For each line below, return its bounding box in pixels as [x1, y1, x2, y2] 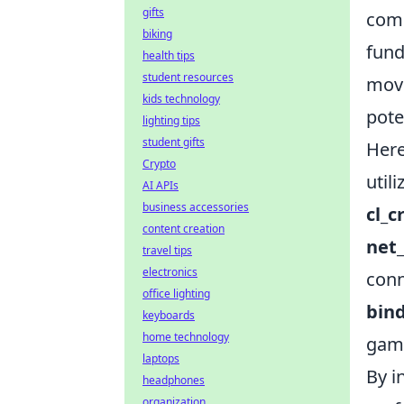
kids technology [142, 91, 220, 106]
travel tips [142, 243, 192, 258]
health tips [142, 48, 195, 63]
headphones [142, 372, 205, 388]
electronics [142, 264, 197, 280]
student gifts [142, 134, 205, 150]
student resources [142, 69, 234, 85]
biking [142, 26, 172, 41]
